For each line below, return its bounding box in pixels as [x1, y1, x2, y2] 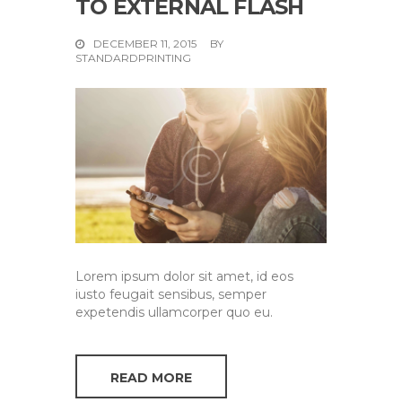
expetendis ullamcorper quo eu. [75, 303, 273, 320]
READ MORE [110, 369, 193, 386]
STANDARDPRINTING [75, 51, 191, 65]
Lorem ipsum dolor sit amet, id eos [75, 267, 293, 284]
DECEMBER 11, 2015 [93, 37, 197, 50]
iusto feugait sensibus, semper [75, 285, 267, 302]
